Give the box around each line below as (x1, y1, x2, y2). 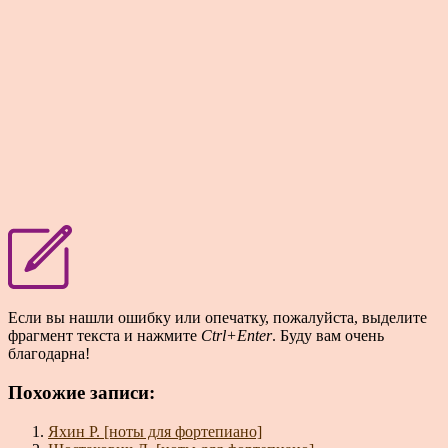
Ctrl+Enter (201, 327, 272, 345)
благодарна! (8, 345, 90, 363)
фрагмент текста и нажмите (8, 327, 201, 345)
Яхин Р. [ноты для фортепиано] (48, 422, 262, 440)
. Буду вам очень (272, 327, 384, 345)
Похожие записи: (8, 381, 155, 403)
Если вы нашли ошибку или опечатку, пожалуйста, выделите (8, 309, 427, 327)
